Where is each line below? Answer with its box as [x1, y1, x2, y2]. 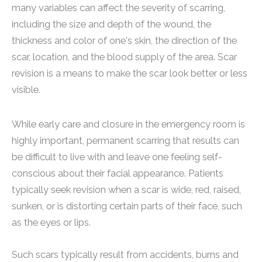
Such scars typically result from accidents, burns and [12, 249, 239, 260]
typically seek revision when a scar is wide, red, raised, [12, 184, 241, 196]
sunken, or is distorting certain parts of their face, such [12, 201, 242, 212]
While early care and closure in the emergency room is [12, 119, 245, 130]
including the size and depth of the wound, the [12, 19, 211, 30]
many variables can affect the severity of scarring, [12, 2, 225, 14]
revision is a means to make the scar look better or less [12, 68, 247, 80]
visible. [12, 84, 40, 96]
